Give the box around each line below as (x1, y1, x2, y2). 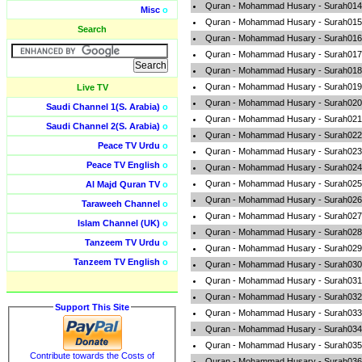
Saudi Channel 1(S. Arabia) (46, 102, 160, 112)
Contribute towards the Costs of (30, 350, 154, 360)
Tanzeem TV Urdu (85, 238, 160, 247)
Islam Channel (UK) (78, 218, 160, 228)
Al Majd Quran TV (86, 179, 160, 189)
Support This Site (55, 302, 129, 312)
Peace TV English (86, 160, 160, 170)
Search (78, 24, 107, 34)
